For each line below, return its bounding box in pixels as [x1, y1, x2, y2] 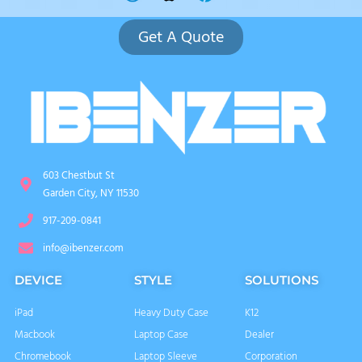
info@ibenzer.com [42, 241, 124, 256]
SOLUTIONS [245, 272, 319, 288]
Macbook [15, 327, 55, 343]
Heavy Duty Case [133, 305, 208, 321]
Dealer [245, 327, 275, 343]
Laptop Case [133, 327, 188, 343]
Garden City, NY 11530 [42, 186, 139, 201]
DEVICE [15, 272, 62, 288]
